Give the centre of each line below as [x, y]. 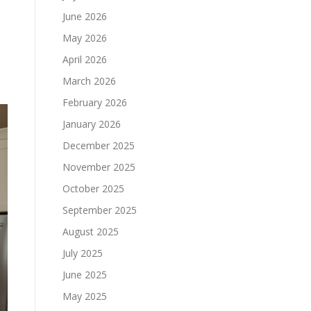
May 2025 [85, 296]
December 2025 [99, 145]
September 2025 [100, 210]
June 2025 [85, 275]
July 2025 [83, 253]
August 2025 [91, 232]
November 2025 [99, 167]
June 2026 [85, 16]
